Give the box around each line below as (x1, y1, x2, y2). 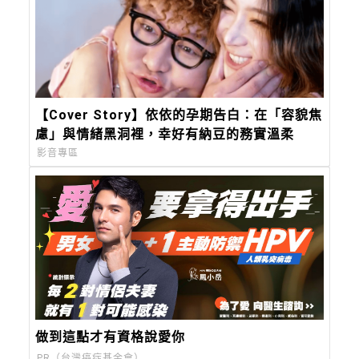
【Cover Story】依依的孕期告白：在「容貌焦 (35, 107, 323, 123)
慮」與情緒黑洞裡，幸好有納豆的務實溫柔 (35, 127, 295, 143)
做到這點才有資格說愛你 (35, 329, 186, 345)
